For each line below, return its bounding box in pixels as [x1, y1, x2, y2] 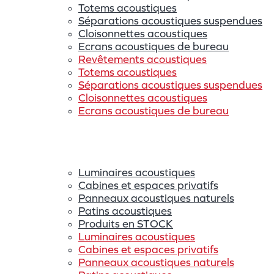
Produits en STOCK [78, 217, 173, 230]
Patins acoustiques [78, 204, 172, 217]
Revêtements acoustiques [78, 53, 207, 65]
